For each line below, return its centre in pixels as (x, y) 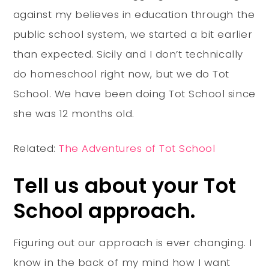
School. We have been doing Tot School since (134, 93)
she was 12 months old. (74, 113)
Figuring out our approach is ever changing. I (132, 242)
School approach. (104, 211)
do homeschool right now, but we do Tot (121, 74)
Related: (36, 148)
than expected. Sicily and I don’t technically (128, 54)
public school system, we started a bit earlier (133, 34)
